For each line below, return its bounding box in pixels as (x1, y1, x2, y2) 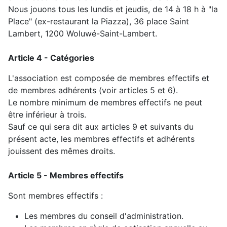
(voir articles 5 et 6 (96, 85, 173, 96)
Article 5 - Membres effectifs (8, 170, 124, 181)
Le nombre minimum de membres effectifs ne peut (8, 97, 202, 108)
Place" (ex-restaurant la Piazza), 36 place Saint (8, 16, 189, 27)
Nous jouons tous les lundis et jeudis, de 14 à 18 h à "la (8, 4, 218, 15)
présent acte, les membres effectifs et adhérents (8, 134, 195, 144)
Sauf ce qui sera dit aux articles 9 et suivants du (8, 122, 194, 132)
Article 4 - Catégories (8, 53, 94, 63)
